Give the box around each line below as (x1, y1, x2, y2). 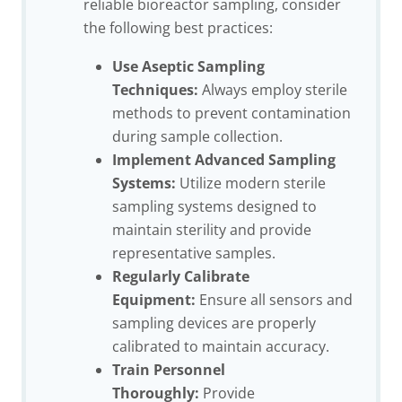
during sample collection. (112, 127, 283, 147)
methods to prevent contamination (112, 103, 351, 124)
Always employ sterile (198, 80, 347, 100)
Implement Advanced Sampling (112, 150, 336, 170)
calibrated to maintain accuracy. (112, 336, 329, 357)
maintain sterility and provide (112, 220, 311, 240)
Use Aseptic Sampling (112, 57, 265, 77)
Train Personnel (112, 360, 225, 380)
